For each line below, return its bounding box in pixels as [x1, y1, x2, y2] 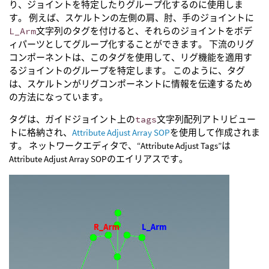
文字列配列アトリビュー [157, 113, 256, 125]
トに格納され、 [9, 127, 72, 138]
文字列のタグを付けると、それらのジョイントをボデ [36, 25, 252, 37]
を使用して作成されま [170, 127, 260, 138]
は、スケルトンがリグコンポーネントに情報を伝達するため [9, 78, 252, 89]
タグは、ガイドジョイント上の [9, 113, 135, 125]
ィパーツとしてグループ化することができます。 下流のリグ [9, 38, 254, 50]
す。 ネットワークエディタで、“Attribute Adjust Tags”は [9, 140, 231, 151]
